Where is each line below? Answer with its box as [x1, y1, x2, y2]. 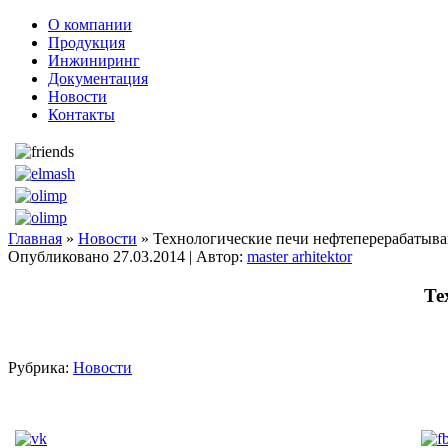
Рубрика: [8, 359, 69, 377]
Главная [8, 230, 62, 247]
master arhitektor [247, 248, 352, 265]
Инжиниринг [48, 52, 140, 69]
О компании [48, 16, 132, 33]
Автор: [196, 248, 243, 265]
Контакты [48, 106, 115, 123]
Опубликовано [8, 248, 109, 265]
